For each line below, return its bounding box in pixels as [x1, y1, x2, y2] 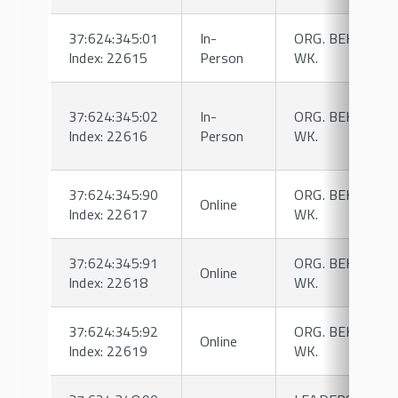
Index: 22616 [68, 125, 148, 147]
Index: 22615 [68, 47, 148, 68]
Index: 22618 [68, 272, 148, 293]
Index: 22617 [68, 203, 148, 225]
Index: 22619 [68, 340, 148, 362]
